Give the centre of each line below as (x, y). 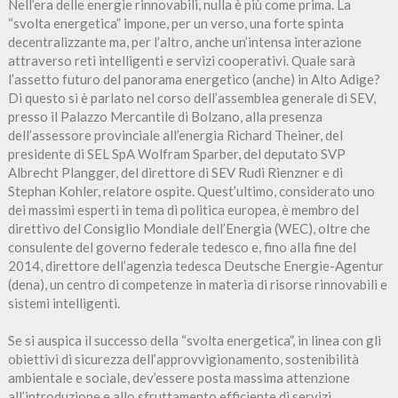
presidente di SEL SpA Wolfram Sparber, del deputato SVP (176, 153)
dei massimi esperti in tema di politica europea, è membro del (183, 209)
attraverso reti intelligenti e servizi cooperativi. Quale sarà (181, 60)
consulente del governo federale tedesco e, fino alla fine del (182, 247)
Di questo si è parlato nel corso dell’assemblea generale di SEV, (191, 97)
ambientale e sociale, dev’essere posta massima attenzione (179, 377)
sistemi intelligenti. (64, 302)
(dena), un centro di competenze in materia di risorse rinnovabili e (197, 284)
